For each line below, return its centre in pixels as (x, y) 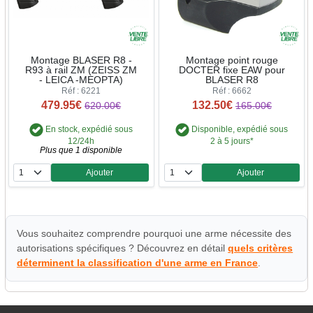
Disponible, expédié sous (239, 130)
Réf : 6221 (81, 90)
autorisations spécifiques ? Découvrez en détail (123, 248)
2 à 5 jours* (232, 141)
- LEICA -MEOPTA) (81, 80)
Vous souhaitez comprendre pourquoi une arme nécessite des (154, 233)
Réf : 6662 (232, 90)
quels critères (261, 248)
